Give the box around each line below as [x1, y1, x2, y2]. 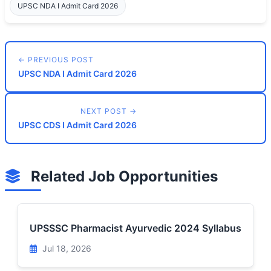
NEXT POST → [80, 106, 137, 116]
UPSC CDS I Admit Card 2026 [18, 120, 137, 130]
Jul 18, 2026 [40, 243, 91, 253]
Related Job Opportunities [27, 168, 218, 185]
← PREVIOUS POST [18, 55, 94, 64]
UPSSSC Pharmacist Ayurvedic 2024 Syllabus [30, 222, 241, 234]
